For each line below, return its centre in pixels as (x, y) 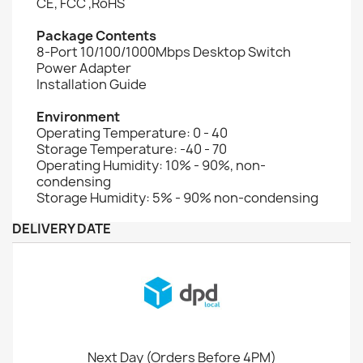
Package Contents (96, 35)
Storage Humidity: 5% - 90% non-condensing (177, 197)
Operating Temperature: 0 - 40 (132, 132)
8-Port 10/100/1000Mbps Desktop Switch (164, 51)
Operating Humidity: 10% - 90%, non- (151, 165)
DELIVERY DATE (62, 228)
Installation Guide (92, 84)
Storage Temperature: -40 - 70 (132, 149)
